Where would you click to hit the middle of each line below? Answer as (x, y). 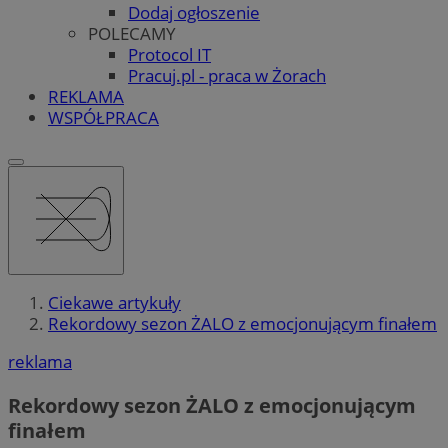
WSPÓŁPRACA (103, 117)
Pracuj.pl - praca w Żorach (227, 75)
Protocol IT (169, 54)
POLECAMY (132, 33)
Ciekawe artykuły (114, 303)
